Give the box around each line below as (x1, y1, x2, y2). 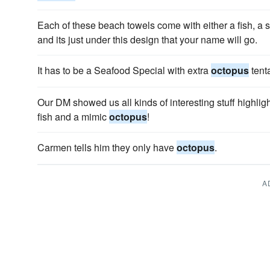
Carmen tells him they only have (37, 140, 177, 154)
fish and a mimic (37, 110, 109, 124)
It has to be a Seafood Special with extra (37, 63, 211, 77)
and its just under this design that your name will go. (37, 33, 257, 46)
